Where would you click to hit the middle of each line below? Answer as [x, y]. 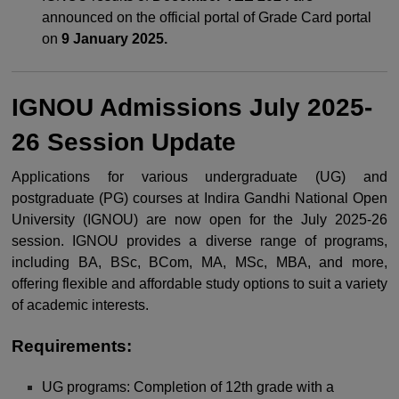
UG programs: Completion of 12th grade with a [188, 387]
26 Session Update [124, 142]
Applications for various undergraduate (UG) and [199, 177]
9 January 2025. [115, 39]
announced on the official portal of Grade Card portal [207, 17]
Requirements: [72, 346]
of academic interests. [80, 305]
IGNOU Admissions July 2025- [192, 107]
